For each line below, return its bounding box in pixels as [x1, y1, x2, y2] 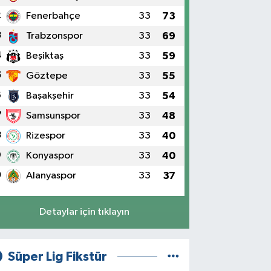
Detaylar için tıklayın [39, 207, 130, 218]
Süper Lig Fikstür [7, 250, 107, 264]
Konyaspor [26, 150, 74, 161]
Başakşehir [26, 90, 74, 101]
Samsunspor [26, 110, 81, 121]
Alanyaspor [26, 170, 77, 181]
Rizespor [26, 130, 66, 141]
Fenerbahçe [26, 10, 81, 21]
